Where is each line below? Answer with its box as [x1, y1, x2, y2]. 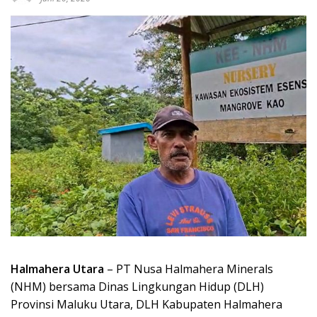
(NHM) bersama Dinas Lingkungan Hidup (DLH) [11, 279, 264, 295]
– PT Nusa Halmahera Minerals [104, 261, 273, 277]
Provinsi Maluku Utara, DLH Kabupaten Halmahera [11, 296, 282, 313]
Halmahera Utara [11, 261, 104, 277]
